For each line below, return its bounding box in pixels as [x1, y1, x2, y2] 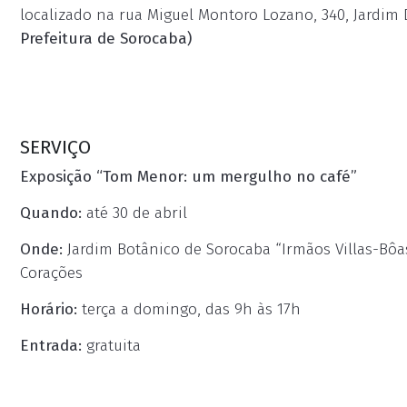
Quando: [20, 203, 82, 223]
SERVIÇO [20, 135, 91, 159]
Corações [20, 263, 83, 283]
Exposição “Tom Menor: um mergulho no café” [20, 167, 357, 186]
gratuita [82, 336, 141, 355]
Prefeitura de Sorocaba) [20, 29, 192, 48]
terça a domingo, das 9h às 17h [77, 300, 301, 319]
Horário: [20, 300, 77, 319]
